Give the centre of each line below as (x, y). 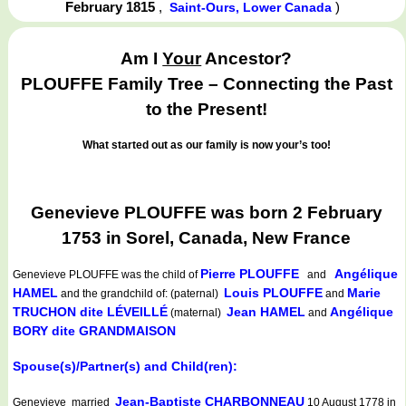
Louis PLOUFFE (273, 293)
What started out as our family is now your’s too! (206, 145)
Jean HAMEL (266, 312)
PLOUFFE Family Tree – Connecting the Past (206, 84)
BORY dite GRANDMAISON (94, 331)
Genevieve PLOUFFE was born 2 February (206, 212)
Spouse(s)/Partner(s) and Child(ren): (125, 367)
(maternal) (197, 313)
